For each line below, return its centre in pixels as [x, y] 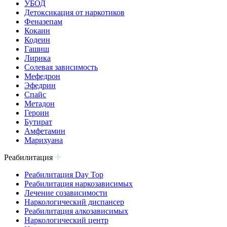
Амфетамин [45, 131]
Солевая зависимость [61, 67]
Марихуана [44, 140]
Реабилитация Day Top [64, 175]
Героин [37, 113]
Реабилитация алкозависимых [76, 211]
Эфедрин [40, 85]
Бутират [38, 122]
